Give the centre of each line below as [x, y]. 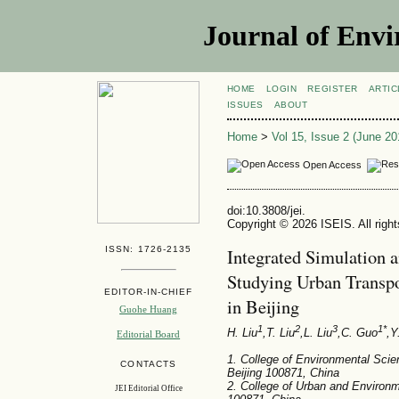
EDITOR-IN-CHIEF [148, 291]
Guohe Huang [149, 309]
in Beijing [263, 307]
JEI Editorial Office [148, 389]
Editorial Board [149, 334]
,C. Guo [357, 333]
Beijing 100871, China [283, 373]
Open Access [333, 164]
